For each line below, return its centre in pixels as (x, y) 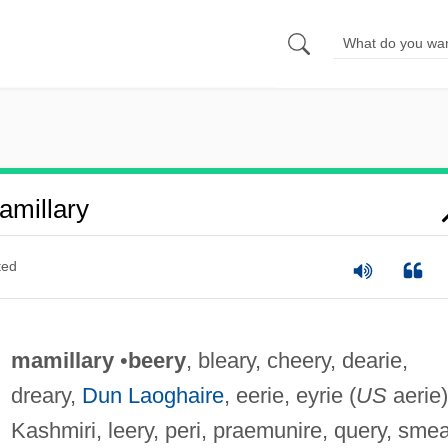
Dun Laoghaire (152, 395)
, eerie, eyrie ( (289, 395)
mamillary (62, 360)
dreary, (46, 395)
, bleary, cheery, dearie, (296, 360)
